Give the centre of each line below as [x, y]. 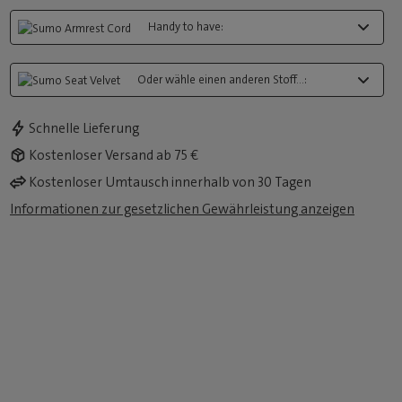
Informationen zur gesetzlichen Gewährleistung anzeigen [183, 209]
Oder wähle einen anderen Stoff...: [223, 79]
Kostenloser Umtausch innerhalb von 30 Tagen [170, 182]
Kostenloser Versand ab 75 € [114, 155]
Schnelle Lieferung [84, 128]
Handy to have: [186, 27]
